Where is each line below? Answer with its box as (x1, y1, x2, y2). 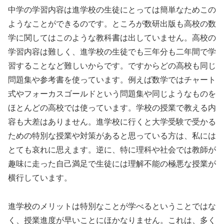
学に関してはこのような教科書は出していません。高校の (8, 33, 216, 42)
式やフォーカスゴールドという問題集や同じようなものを (8, 89, 216, 98)
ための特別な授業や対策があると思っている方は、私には (8, 131, 216, 140)
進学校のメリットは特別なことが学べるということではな (8, 201, 216, 210)
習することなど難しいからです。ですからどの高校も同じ (8, 61, 216, 70)
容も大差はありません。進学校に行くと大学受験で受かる (8, 117, 216, 126)
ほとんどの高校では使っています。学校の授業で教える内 (8, 103, 216, 112)
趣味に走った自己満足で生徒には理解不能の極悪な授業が (8, 159, 216, 168)
